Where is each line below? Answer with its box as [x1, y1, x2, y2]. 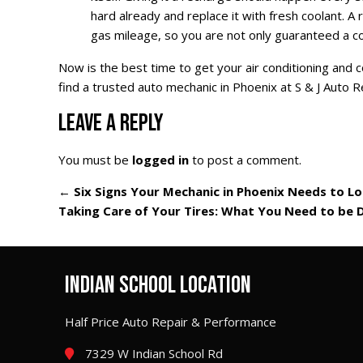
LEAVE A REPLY [58, 109, 164, 139]
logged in [132, 152, 189, 169]
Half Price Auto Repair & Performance [65, 314, 276, 331]
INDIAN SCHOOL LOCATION [65, 271, 251, 301]
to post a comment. [189, 152, 301, 169]
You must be [58, 152, 132, 169]
